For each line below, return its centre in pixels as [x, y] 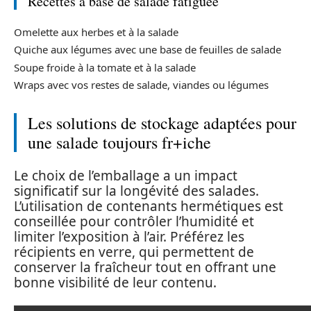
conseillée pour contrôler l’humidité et [134, 221]
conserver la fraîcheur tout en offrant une [145, 267]
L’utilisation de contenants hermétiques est [149, 206]
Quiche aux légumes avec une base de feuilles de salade [148, 49]
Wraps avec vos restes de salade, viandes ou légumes [141, 85]
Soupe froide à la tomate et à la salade [105, 67]
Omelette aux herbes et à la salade [96, 32]
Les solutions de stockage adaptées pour [162, 123]
